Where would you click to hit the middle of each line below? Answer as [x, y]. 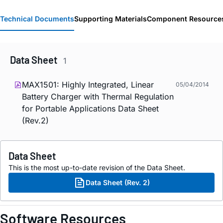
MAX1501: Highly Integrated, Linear [88, 85]
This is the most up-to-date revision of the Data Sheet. [97, 168]
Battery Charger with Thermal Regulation [98, 97]
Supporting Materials [111, 18]
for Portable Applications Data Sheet [90, 109]
